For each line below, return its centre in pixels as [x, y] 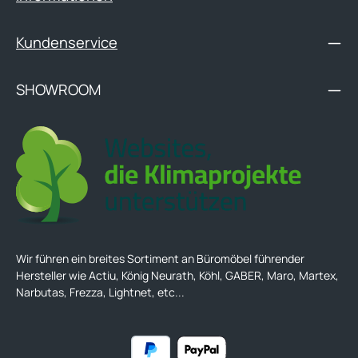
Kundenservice [67, 42]
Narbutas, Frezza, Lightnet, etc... [100, 292]
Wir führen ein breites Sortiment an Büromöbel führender [160, 258]
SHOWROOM [58, 89]
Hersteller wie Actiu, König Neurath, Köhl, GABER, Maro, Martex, [177, 275]
